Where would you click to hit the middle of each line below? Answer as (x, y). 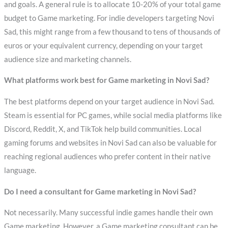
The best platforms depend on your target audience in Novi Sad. (109, 101)
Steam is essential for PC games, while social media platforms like (113, 115)
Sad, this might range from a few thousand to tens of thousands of (112, 32)
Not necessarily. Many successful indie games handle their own (108, 213)
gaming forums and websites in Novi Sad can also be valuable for (110, 142)
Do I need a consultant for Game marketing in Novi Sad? (100, 191)
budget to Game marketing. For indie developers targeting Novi (109, 18)
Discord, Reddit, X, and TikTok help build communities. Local (103, 129)
